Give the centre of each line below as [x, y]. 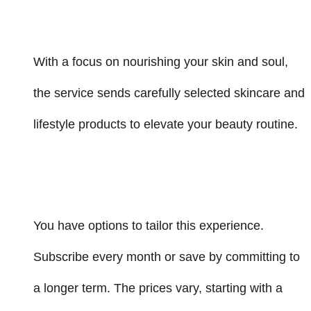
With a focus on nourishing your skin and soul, [161, 61]
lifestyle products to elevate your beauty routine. [166, 124]
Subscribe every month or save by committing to [167, 257]
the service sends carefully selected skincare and [169, 93]
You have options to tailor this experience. [149, 225]
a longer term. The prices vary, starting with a [158, 288]
